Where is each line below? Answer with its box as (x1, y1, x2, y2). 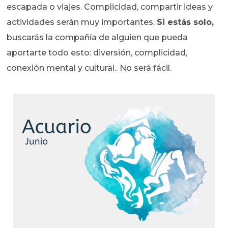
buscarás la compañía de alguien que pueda (7, 33, 188, 43)
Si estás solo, (157, 17, 214, 27)
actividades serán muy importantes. (7, 17, 157, 27)
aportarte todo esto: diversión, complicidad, (7, 48, 188, 58)
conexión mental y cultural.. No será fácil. (7, 63, 172, 73)
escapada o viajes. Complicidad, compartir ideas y (7, 2, 213, 12)
